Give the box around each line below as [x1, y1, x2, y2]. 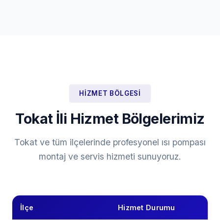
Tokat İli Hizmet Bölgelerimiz [15, 110, 205, 127]
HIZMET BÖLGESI [79, 89, 141, 97]
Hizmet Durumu [118, 203, 175, 212]
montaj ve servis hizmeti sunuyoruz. [39, 151, 181, 162]
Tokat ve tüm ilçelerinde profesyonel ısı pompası [14, 137, 206, 147]
